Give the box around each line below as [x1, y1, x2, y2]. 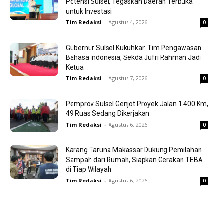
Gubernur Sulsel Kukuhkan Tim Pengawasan [66, 44, 201, 52]
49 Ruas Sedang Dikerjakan [66, 109, 149, 118]
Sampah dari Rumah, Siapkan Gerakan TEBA [66, 156, 203, 164]
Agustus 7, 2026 [109, 74, 147, 82]
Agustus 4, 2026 [109, 18, 147, 26]
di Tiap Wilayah [66, 165, 111, 174]
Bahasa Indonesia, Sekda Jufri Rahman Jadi [66, 54, 201, 62]
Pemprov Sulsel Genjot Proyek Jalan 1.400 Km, [66, 100, 208, 108]
